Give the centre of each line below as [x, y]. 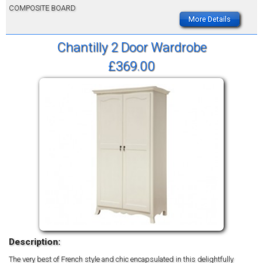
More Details [210, 19]
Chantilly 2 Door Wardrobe [131, 47]
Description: [35, 242]
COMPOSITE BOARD [42, 8]
